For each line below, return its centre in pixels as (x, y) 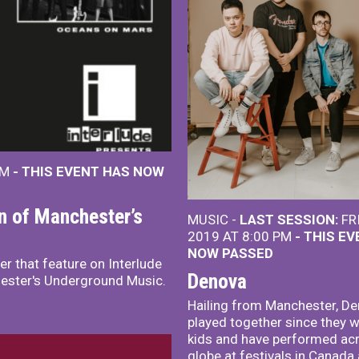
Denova (217, 281)
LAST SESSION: (289, 219)
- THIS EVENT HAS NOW (89, 171)
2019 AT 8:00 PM (241, 236)
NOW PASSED (230, 253)
